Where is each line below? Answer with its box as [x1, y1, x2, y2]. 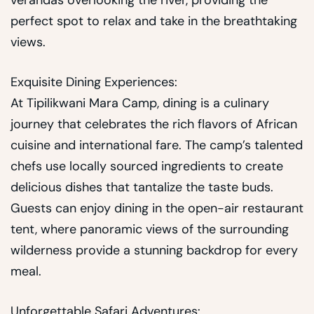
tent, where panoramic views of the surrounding [11, 221, 289, 238]
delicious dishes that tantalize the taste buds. [11, 179, 273, 196]
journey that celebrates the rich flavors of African [11, 116, 297, 133]
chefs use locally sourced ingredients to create [11, 158, 283, 175]
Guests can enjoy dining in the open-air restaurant [11, 200, 303, 217]
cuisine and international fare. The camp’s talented [11, 137, 303, 154]
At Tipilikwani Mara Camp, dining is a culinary [11, 95, 269, 112]
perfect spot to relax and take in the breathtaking [11, 13, 297, 30]
